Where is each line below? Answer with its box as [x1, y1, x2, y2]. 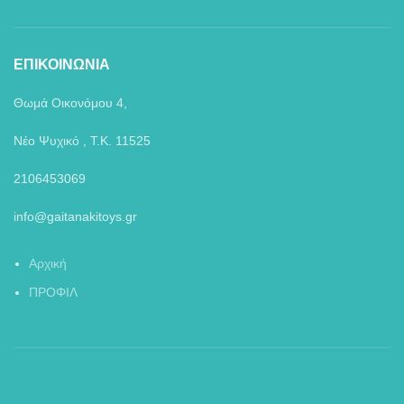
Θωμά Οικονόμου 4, [14, 95, 127, 110]
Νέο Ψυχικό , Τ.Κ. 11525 [14, 133, 151, 148]
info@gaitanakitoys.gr [14, 208, 137, 224]
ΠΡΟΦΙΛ [29, 284, 78, 299]
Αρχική [29, 255, 67, 271]
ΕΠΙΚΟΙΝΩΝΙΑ [14, 56, 110, 72]
